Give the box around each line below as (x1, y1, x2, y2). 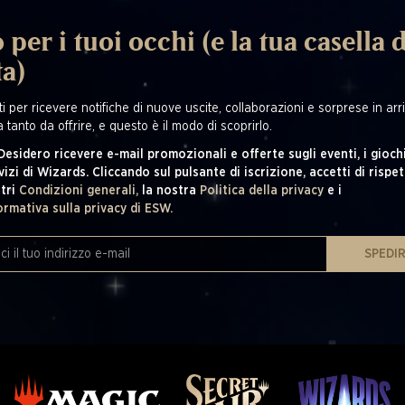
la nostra (141, 184, 200, 197)
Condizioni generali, (18, 184, 142, 197)
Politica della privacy (199, 184, 327, 197)
